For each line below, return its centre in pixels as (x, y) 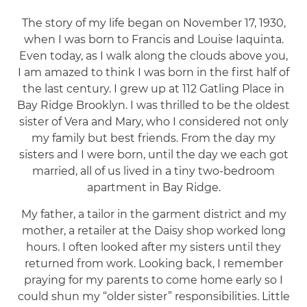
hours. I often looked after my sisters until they (153, 247)
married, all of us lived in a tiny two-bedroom (153, 171)
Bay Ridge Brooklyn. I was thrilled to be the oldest (153, 105)
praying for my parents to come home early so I (153, 280)
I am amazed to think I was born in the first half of (153, 72)
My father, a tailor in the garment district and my (153, 214)
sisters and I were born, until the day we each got (153, 154)
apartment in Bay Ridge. (153, 187)
